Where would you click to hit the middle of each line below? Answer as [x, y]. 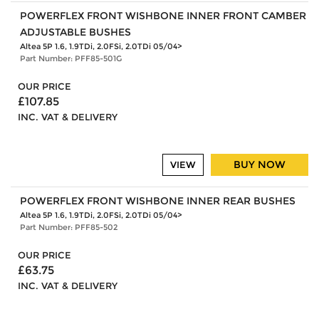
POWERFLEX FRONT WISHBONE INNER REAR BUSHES [157, 200]
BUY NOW [260, 165]
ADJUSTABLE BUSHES [75, 32]
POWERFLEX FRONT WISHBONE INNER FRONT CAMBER [163, 16]
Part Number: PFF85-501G [70, 59]
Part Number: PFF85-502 [68, 227]
